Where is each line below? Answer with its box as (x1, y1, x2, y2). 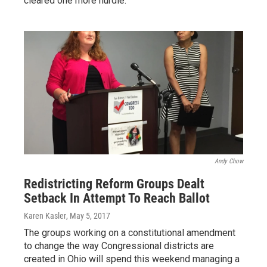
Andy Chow (215, 157, 243, 165)
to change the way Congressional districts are (24, 240, 214, 252)
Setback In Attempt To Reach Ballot (24, 191, 210, 206)
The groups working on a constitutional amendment (24, 227, 235, 238)
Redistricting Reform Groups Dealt (24, 176, 204, 191)
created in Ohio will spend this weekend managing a (24, 253, 240, 265)
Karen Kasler (24, 211, 66, 221)
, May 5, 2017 (66, 211, 110, 221)
